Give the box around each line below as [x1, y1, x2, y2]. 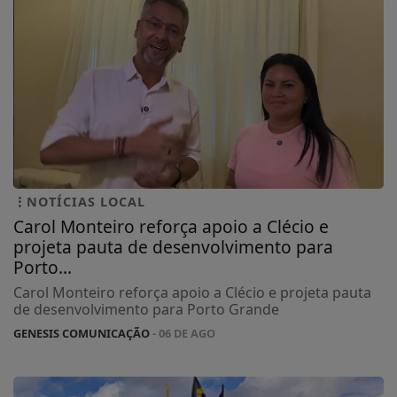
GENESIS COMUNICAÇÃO [13, 325, 150, 342]
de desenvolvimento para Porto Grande [13, 300, 279, 320]
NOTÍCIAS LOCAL [27, 193, 145, 211]
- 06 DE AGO [150, 325, 215, 342]
